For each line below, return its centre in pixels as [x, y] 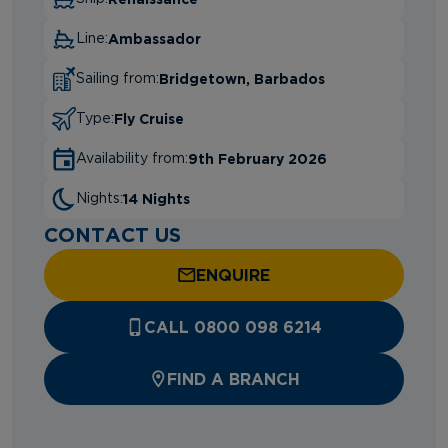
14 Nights [156, 198]
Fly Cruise [149, 118]
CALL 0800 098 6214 [233, 326]
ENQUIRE [233, 274]
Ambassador [154, 38]
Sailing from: [117, 78]
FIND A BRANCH [233, 378]
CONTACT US [112, 233]
